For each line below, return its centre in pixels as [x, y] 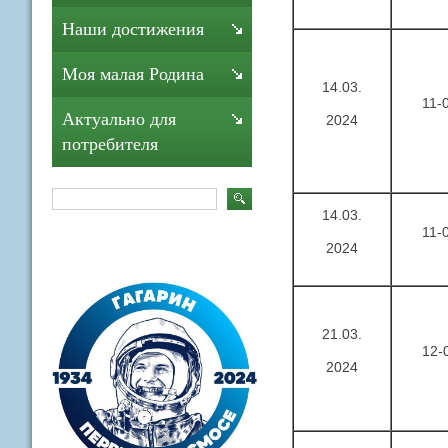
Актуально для [119, 119]
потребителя [110, 144]
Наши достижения [133, 29]
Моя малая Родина [133, 74]
